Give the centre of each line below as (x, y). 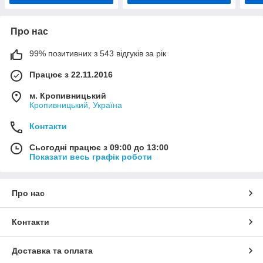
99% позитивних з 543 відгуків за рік (98, 54)
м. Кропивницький (68, 96)
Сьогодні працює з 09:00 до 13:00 (99, 148)
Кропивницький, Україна (76, 105)
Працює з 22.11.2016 (71, 75)
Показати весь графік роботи (91, 157)
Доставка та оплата (52, 251)
